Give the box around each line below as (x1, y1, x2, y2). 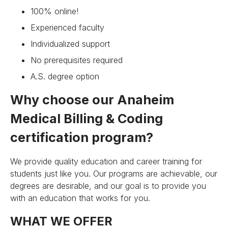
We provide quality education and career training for (10, 156, 203, 166)
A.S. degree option (31, 71, 100, 81)
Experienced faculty (31, 22, 105, 33)
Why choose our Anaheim (10, 92, 175, 107)
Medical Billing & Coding (10, 110, 163, 126)
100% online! (31, 6, 79, 16)
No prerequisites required (31, 54, 123, 65)
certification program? (10, 129, 154, 145)
